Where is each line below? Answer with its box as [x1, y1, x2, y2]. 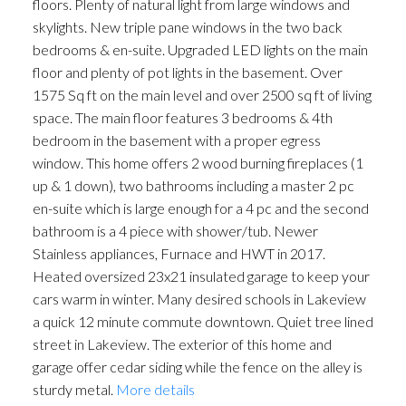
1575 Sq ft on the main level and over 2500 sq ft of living [32, 86, 372, 104]
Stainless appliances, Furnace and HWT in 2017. [32, 245, 325, 263]
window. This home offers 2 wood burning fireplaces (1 [32, 154, 363, 172]
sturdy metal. [32, 381, 113, 399]
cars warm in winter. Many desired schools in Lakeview [32, 290, 366, 308]
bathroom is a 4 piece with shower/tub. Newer [32, 222, 318, 240]
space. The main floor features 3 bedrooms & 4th [32, 109, 333, 127]
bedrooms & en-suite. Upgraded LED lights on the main [32, 41, 368, 59]
